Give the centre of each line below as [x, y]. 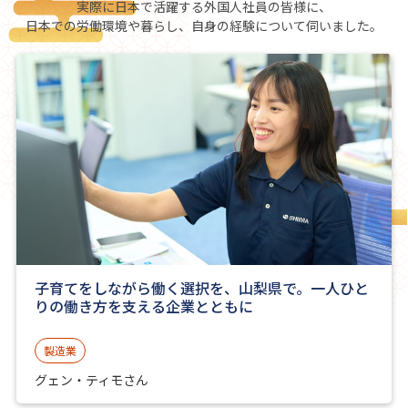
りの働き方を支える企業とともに [145, 306]
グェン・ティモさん [91, 379]
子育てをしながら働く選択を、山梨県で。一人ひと [201, 287]
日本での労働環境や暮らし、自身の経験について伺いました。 [204, 25]
